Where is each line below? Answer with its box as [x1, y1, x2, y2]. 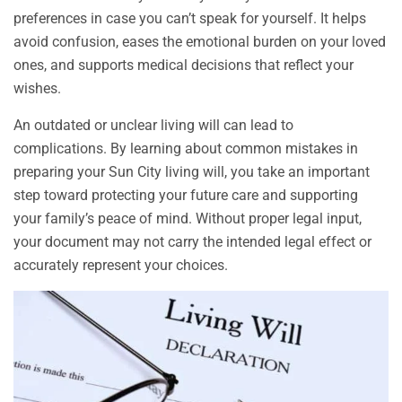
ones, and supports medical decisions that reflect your [13, 57, 354, 74]
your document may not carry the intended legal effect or [13, 233, 371, 251]
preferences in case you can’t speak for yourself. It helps [13, 10, 366, 28]
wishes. [13, 80, 61, 98]
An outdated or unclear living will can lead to [13, 117, 293, 135]
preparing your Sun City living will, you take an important [13, 163, 370, 181]
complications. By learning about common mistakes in [13, 140, 358, 158]
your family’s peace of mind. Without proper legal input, [13, 210, 362, 228]
